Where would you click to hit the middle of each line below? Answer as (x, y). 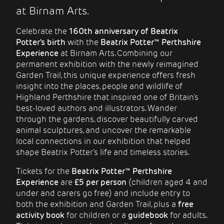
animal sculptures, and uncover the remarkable (103, 130)
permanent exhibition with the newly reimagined (107, 64)
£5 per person (100, 182)
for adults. (187, 215)
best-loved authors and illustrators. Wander (96, 108)
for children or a (96, 215)
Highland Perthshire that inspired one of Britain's (107, 97)
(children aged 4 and (167, 182)
